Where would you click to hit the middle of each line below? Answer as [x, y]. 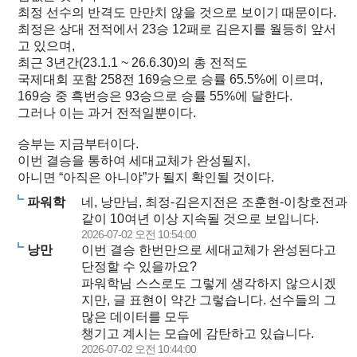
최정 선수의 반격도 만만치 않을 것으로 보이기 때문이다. [177, 12]
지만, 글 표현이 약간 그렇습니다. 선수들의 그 [209, 300]
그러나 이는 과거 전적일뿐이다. [107, 113]
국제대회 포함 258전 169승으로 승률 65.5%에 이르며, [170, 79]
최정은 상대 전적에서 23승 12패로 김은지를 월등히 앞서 [177, 29]
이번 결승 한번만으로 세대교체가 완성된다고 [209, 250]
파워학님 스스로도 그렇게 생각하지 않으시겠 [209, 283]
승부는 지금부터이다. [78, 144]
